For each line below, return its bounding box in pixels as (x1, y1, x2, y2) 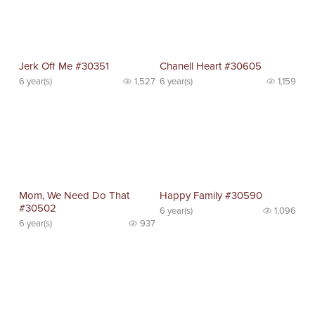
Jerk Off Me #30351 (19, 59, 110, 72)
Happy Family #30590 (160, 189, 263, 202)
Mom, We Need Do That (19, 189, 130, 202)
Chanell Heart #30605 (160, 59, 262, 72)
